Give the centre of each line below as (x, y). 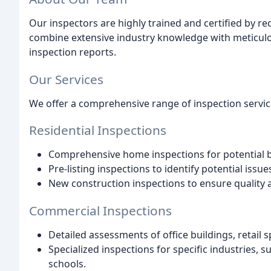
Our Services (66, 79)
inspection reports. (73, 52)
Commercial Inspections (100, 211)
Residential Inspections (98, 130)
